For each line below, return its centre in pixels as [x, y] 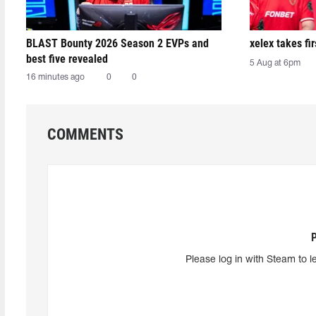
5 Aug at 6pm [275, 63]
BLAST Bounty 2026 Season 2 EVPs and [117, 43]
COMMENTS [85, 134]
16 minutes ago [55, 77]
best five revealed [67, 59]
